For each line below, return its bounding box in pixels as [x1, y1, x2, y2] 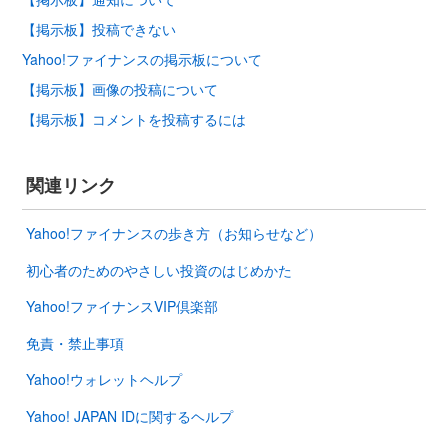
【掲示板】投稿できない [22, 19, 176, 39]
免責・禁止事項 [26, 332, 124, 353]
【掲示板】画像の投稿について [22, 79, 218, 99]
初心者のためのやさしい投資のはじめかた [26, 259, 292, 280]
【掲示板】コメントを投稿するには [22, 109, 246, 129]
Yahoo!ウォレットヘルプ [26, 369, 182, 390]
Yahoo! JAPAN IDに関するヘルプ [26, 405, 233, 426]
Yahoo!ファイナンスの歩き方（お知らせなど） [26, 223, 322, 243]
